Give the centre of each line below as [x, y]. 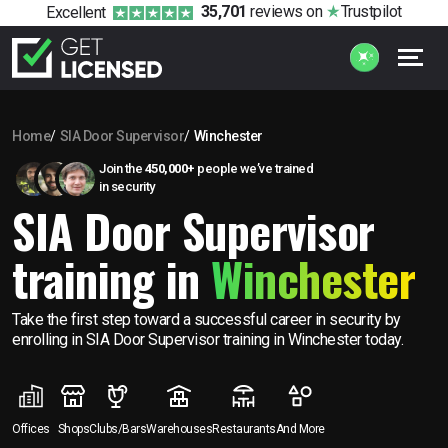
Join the [122, 168]
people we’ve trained [253, 168]
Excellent [76, 12]
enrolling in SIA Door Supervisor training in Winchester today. [207, 339]
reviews [274, 12]
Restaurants [244, 428]
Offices [31, 428]
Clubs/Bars [117, 428]
